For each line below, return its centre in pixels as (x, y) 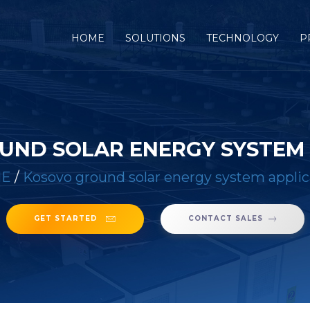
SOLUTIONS (155, 38)
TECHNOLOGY (243, 38)
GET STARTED (67, 218)
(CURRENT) (132, 37)
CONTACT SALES (225, 218)
